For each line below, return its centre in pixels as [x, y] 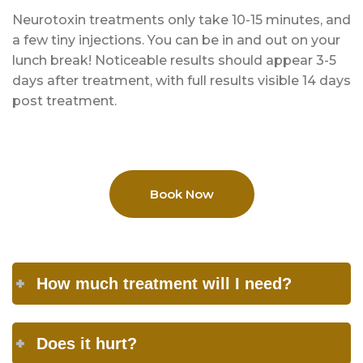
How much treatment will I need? [164, 284]
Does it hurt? [87, 344]
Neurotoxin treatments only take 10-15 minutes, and [181, 20]
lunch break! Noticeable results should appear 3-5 [174, 61]
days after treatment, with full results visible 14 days [181, 81]
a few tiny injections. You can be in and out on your [176, 41]
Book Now [181, 194]
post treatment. [64, 101]
